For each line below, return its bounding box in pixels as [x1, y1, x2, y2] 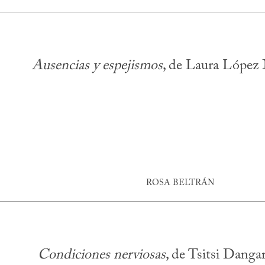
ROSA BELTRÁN [146, 178, 214, 188]
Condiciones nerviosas [37, 248, 166, 263]
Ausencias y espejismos [32, 59, 163, 73]
